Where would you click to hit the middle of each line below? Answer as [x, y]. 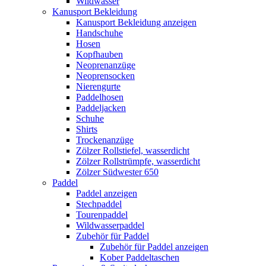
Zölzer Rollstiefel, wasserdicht [133, 150]
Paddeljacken [101, 107]
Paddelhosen [100, 97]
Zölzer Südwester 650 [117, 172]
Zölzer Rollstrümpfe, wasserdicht [138, 161]
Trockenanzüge [105, 140]
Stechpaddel [99, 204]
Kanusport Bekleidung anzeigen [136, 22]
